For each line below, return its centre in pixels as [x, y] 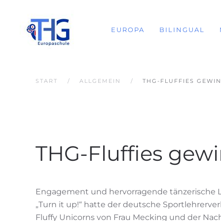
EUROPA [128, 29]
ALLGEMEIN [100, 81]
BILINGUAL [182, 29]
